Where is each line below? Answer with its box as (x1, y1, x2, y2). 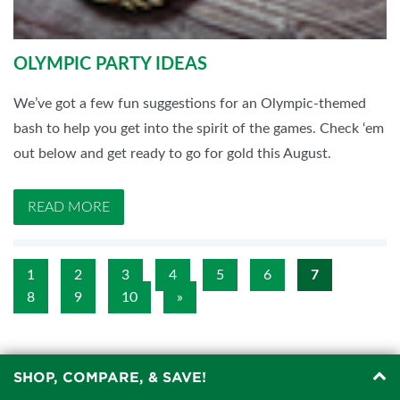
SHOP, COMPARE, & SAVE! (13, 369, 206, 386)
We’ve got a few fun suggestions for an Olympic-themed (13, 96, 366, 111)
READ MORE (28, 199, 110, 214)
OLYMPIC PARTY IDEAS (13, 54, 207, 73)
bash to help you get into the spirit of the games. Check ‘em (13, 121, 384, 136)
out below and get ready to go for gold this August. (13, 146, 331, 161)
